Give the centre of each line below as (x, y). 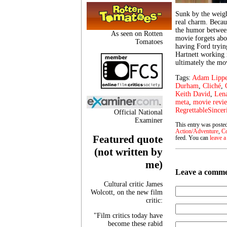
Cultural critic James (133, 184)
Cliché (212, 86)
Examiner (149, 120)
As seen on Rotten (137, 33)
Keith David (193, 94)
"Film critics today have (128, 215)
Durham (187, 86)
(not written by (128, 152)
